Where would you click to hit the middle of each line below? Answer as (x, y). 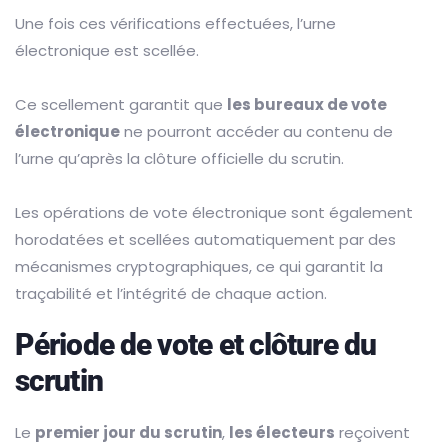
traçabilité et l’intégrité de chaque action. (171, 294)
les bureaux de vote (307, 105)
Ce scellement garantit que (121, 105)
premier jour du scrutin (128, 433)
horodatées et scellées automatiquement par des (205, 240)
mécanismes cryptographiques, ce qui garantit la (199, 267)
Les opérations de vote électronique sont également (214, 213)
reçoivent (372, 433)
